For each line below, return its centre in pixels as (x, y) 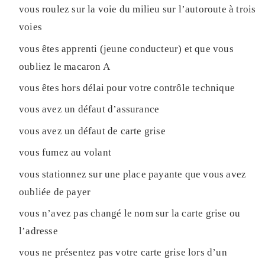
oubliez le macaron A (64, 66)
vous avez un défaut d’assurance (89, 109)
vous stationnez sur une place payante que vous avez (133, 174)
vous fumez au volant (65, 153)
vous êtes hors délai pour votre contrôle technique (127, 88)
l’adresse (38, 231)
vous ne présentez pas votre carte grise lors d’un (123, 253)
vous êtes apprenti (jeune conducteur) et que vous (126, 49)
